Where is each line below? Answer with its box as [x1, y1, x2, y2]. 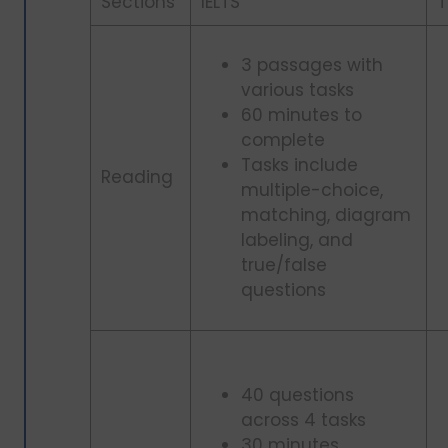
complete [241, 128, 325, 153]
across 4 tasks [241, 408, 366, 433]
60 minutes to [241, 103, 362, 128]
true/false [241, 253, 327, 278]
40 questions [241, 383, 354, 408]
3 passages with [241, 53, 383, 78]
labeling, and [241, 228, 353, 253]
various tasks [241, 78, 354, 103]
